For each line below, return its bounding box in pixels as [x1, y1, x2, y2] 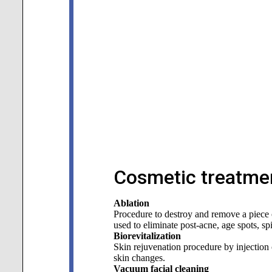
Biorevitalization [113, 231, 181, 241]
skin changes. [113, 253, 165, 263]
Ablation [113, 198, 149, 208]
